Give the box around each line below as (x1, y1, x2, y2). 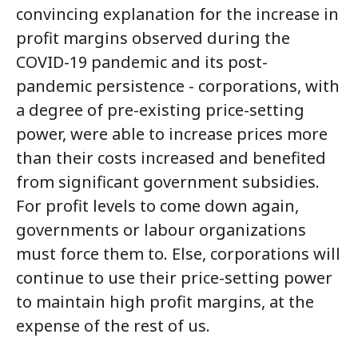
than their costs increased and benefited (16, 146, 326, 169)
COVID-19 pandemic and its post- (16, 50, 268, 73)
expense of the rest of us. (16, 314, 210, 336)
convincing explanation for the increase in (16, 2, 339, 25)
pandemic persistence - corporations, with (16, 74, 340, 97)
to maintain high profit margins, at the (16, 290, 314, 312)
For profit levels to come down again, (16, 194, 299, 217)
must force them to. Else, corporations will (16, 242, 340, 265)
